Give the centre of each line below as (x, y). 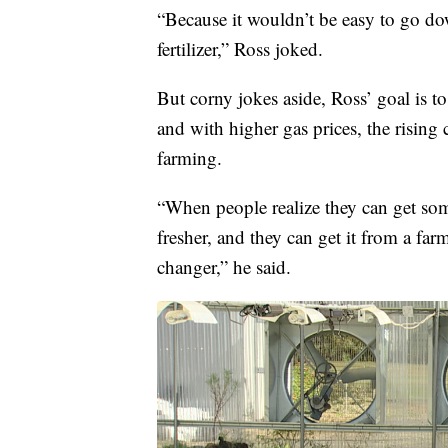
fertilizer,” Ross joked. (240, 49)
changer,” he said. (224, 267)
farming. (189, 158)
